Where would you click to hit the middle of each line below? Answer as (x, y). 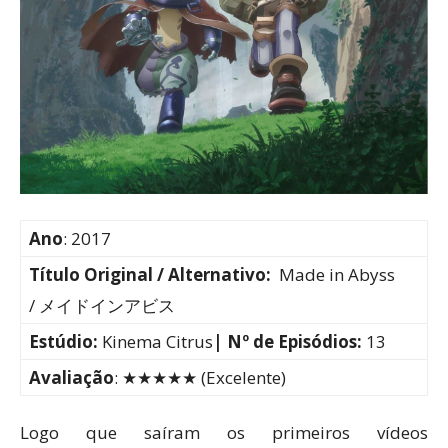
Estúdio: (65, 341)
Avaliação (71, 377)
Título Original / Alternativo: (150, 274)
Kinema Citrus (157, 341)
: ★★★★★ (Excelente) (200, 377)
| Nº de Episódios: (289, 341)
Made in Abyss (333, 274)
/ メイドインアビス (102, 305)
